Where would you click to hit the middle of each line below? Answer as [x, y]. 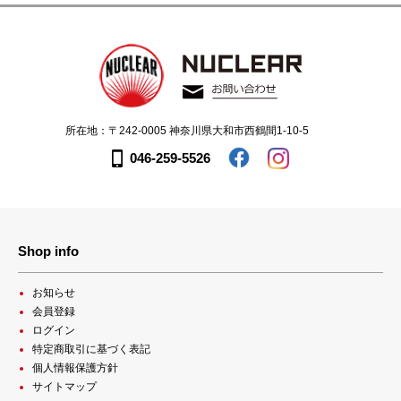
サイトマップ [64, 386]
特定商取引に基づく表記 [91, 349]
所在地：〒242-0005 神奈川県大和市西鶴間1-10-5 [187, 131]
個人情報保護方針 [75, 367]
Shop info [48, 252]
